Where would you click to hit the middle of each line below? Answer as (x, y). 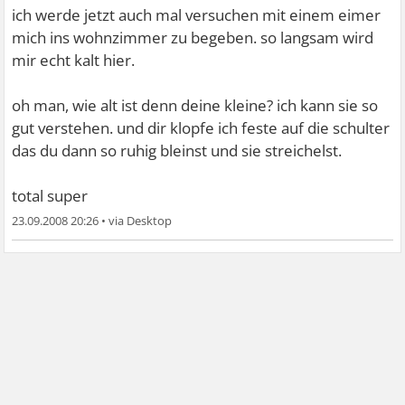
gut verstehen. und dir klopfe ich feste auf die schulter (201, 127)
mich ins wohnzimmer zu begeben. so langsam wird (193, 37)
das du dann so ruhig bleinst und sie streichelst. (177, 150)
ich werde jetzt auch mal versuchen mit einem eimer (197, 14)
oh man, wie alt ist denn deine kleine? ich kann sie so (195, 105)
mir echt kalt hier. (74, 60)
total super (50, 195)
